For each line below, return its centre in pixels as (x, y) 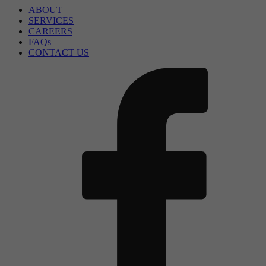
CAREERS (50, 31)
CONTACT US (59, 53)
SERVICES (51, 21)
